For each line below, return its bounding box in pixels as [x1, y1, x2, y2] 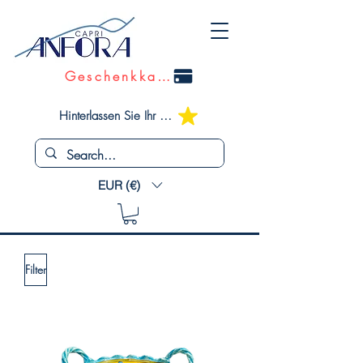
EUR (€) [98, 177, 140, 193]
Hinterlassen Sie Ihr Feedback [160, 108, 172, 124]
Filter [25, 262, 46, 278]
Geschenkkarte [157, 67, 170, 85]
